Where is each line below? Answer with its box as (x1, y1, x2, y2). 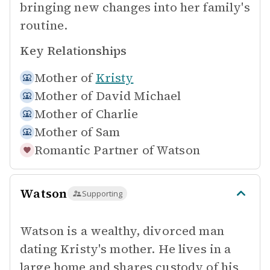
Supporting (81, 188, 122, 199)
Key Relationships (20, 42, 127, 59)
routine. (20, 17, 68, 34)
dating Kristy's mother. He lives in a (20, 240, 231, 257)
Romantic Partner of (34, 142, 154, 159)
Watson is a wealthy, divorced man (20, 222, 224, 239)
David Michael (95, 87, 181, 104)
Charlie (95, 105, 139, 122)
